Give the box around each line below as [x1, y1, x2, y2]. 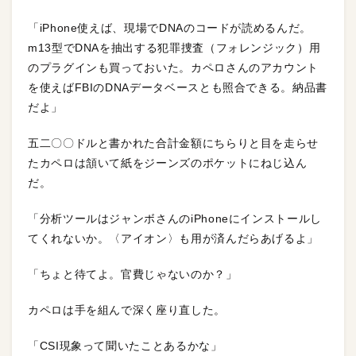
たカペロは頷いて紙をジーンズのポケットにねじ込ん [28, 156, 308, 169]
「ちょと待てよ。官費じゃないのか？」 [28, 267, 238, 281]
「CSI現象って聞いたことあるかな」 [28, 339, 222, 352]
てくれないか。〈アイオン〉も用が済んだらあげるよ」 [28, 231, 319, 245]
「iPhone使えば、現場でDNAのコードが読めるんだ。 [28, 21, 311, 34]
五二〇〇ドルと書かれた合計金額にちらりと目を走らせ [28, 136, 319, 149]
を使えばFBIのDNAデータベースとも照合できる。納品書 [28, 80, 327, 94]
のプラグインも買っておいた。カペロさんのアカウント [28, 60, 319, 74]
